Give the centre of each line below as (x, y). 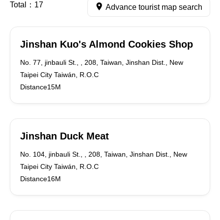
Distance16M (41, 179)
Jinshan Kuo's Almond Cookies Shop (107, 44)
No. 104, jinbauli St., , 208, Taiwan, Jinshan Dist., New (104, 154)
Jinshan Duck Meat (65, 136)
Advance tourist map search (154, 7)
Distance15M (41, 87)
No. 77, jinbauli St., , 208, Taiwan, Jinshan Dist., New (102, 62)
